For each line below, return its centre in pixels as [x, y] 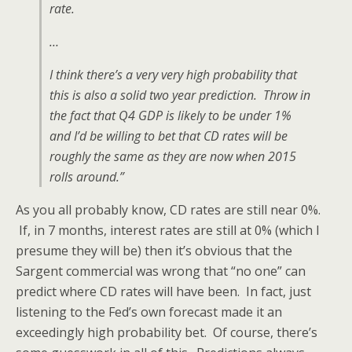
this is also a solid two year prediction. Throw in [180, 95]
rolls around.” [87, 177]
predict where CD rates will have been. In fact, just [163, 291]
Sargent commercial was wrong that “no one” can [161, 271]
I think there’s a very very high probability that [173, 75]
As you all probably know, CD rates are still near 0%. [168, 210]
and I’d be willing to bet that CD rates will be [169, 136]
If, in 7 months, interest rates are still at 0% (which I [168, 230]
